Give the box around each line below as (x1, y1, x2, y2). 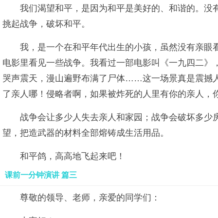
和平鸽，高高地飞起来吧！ (20, 151, 125, 161)
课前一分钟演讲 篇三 (5, 171, 77, 179)
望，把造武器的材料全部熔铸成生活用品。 (2, 128, 169, 138)
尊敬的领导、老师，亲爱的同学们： (20, 193, 160, 202)
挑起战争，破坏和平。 (2, 19, 90, 29)
